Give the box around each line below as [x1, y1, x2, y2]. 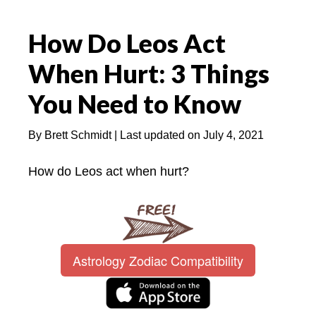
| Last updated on [111, 128, 203, 141]
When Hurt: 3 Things [28, 57, 269, 89]
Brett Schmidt [44, 128, 111, 141]
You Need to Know [28, 87, 241, 119]
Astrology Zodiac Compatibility [73, 250, 243, 269]
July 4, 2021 [203, 128, 264, 141]
